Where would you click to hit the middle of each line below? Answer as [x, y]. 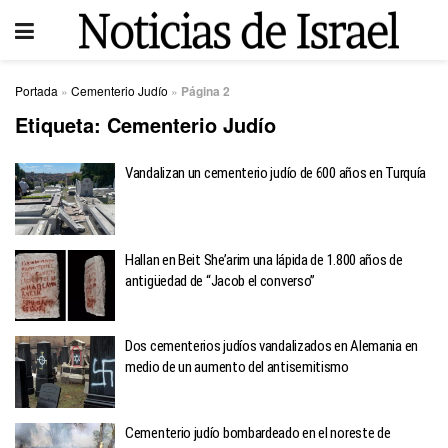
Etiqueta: [61, 124]
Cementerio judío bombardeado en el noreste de [258, 432]
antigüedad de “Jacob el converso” [220, 280]
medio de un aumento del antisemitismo [237, 367]
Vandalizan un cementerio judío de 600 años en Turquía [276, 173]
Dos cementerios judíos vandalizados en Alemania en [271, 346]
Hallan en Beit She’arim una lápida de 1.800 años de [264, 259]
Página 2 [205, 91]
